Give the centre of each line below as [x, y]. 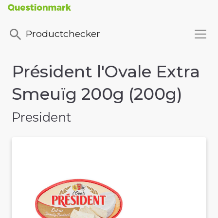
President [42, 117]
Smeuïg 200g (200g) [97, 94]
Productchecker [63, 34]
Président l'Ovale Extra [106, 72]
